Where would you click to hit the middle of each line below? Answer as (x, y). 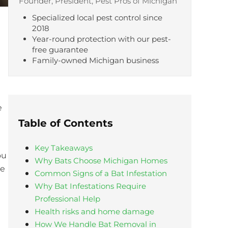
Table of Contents (66, 123)
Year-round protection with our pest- (102, 39)
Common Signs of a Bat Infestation (101, 174)
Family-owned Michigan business (96, 61)
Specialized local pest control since (97, 18)
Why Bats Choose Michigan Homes (101, 161)
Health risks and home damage (94, 212)
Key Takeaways (63, 148)
